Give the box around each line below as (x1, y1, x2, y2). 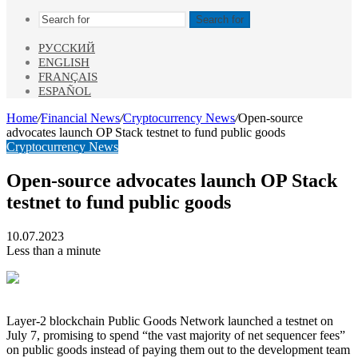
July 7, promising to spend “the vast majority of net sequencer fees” (6, 328, 345, 342)
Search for (196, 14, 244, 26)
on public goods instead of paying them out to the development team (6, 342, 350, 356)
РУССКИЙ (38, 42, 95, 54)
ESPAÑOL (38, 85, 91, 97)
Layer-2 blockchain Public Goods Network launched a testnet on (6, 313, 333, 328)
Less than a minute (6, 243, 101, 257)
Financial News (41, 111, 120, 125)
